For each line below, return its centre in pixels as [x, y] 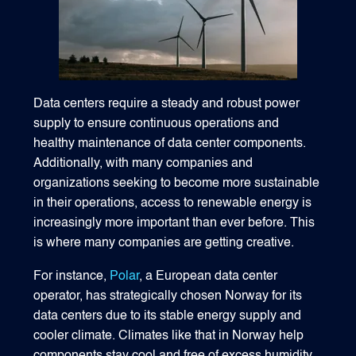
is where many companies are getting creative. [164, 243]
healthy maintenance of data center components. [170, 143]
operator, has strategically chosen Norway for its [168, 297]
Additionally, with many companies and [143, 163]
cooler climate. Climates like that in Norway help [169, 337]
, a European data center [209, 277]
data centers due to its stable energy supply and [168, 317]
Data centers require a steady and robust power [167, 104]
